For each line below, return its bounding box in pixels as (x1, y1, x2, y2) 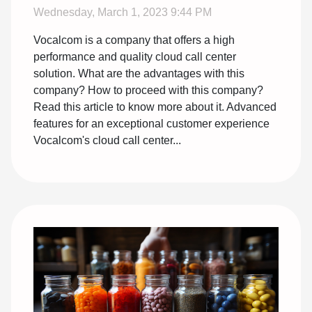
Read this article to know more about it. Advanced (33, 100, 276, 113)
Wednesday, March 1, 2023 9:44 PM (33, 6, 212, 18)
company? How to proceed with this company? (33, 84, 263, 96)
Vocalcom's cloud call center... (33, 134, 181, 146)
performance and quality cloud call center (33, 50, 236, 63)
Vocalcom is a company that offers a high (33, 33, 235, 46)
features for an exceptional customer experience (33, 117, 270, 130)
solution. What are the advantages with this (33, 67, 244, 79)
